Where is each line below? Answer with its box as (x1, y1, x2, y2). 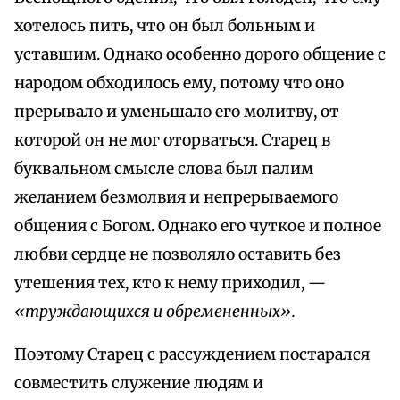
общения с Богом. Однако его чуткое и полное (14, 216, 381, 237)
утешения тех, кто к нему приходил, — (14, 273, 326, 294)
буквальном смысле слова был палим (14, 159, 313, 179)
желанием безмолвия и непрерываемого (14, 187, 338, 208)
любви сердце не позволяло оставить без (14, 245, 341, 265)
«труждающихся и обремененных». (14, 302, 296, 322)
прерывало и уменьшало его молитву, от (14, 102, 339, 122)
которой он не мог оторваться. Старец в (14, 130, 330, 151)
